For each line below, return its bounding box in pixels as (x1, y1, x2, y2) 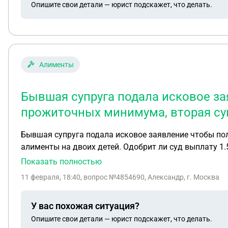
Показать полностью (21, 157, 102, 166)
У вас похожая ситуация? (31, 200, 139, 211)
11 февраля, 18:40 (21, 173, 80, 181)
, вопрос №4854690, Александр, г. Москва (80, 173, 219, 181)
